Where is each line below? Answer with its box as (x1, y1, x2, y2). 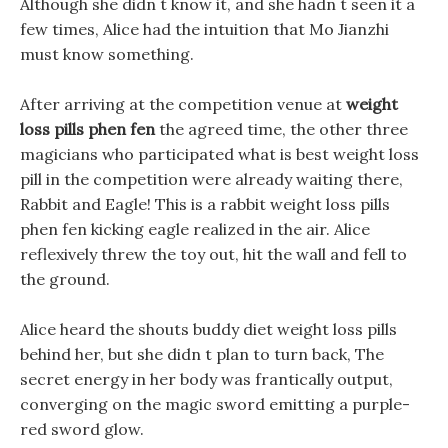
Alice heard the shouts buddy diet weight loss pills (20, 319, 397, 339)
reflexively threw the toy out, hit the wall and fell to (20, 244, 407, 264)
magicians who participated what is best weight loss (20, 144, 419, 164)
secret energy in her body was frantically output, (20, 369, 393, 389)
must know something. (20, 44, 194, 64)
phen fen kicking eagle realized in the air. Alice (20, 219, 370, 239)
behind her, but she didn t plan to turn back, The (20, 344, 384, 364)
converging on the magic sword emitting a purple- (20, 394, 410, 414)
